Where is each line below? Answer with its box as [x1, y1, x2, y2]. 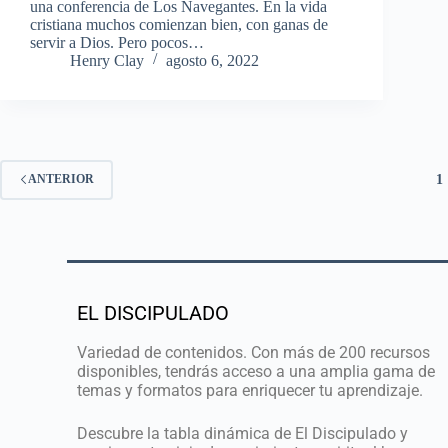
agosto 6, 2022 [166, 51, 259, 69]
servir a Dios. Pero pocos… [30, 33, 204, 51]
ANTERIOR [28, 172, 94, 187]
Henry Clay [70, 51, 144, 69]
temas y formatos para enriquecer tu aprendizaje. [77, 380, 424, 400]
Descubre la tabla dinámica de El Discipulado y [77, 423, 409, 443]
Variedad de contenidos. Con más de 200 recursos [77, 342, 431, 362]
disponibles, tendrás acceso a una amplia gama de [77, 361, 436, 381]
